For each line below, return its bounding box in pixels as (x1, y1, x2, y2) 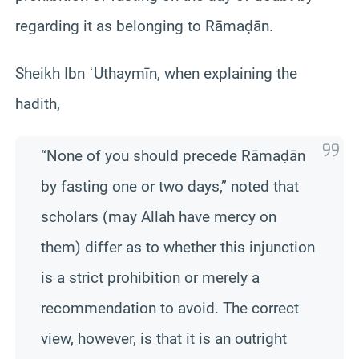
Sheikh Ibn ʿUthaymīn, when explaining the (15, 63, 297, 83)
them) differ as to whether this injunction (41, 237, 315, 256)
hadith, (15, 94, 60, 113)
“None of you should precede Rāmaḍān (41, 146, 305, 165)
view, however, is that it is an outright (41, 329, 287, 348)
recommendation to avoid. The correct (41, 298, 299, 317)
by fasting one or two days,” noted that (41, 176, 299, 196)
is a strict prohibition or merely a (41, 268, 260, 287)
